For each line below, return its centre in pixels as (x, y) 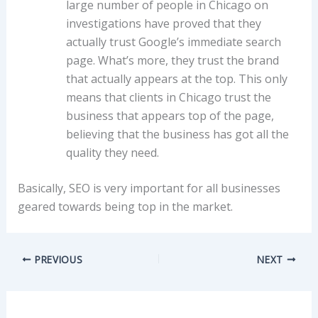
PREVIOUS (57, 259)
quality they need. (112, 152)
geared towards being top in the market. (125, 206)
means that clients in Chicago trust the (168, 97)
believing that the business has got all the (177, 134)
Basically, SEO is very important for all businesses (149, 188)
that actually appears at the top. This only (176, 78)
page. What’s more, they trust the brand (172, 60)
